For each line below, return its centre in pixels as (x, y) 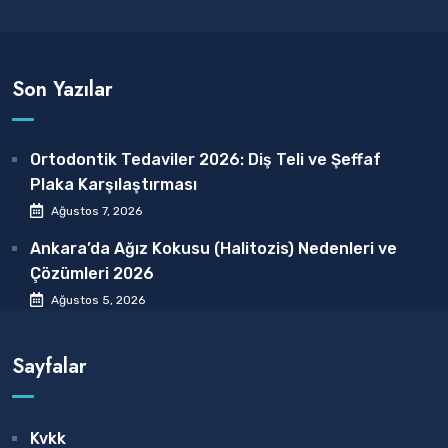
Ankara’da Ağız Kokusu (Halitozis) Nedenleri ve (213, 249)
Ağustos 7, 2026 (96, 211)
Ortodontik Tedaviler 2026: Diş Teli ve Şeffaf (205, 160)
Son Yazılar (62, 90)
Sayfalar (49, 367)
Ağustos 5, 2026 (98, 300)
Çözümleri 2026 (92, 274)
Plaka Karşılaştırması (113, 185)
